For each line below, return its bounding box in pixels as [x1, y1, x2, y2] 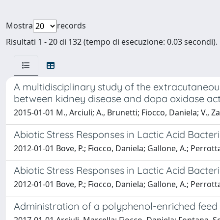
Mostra [6, 20, 33, 31]
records [57, 20, 86, 31]
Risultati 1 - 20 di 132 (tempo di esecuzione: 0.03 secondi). [6, 36, 218, 47]
